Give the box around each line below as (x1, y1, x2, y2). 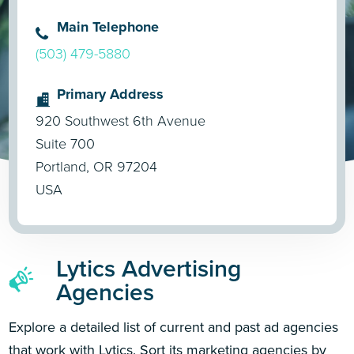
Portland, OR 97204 (36, 156, 158, 177)
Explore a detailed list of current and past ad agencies (9, 316, 339, 337)
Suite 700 (36, 133, 96, 154)
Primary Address (57, 83, 164, 104)
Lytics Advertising (56, 250, 242, 286)
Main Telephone (57, 16, 160, 37)
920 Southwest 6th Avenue (36, 110, 206, 131)
